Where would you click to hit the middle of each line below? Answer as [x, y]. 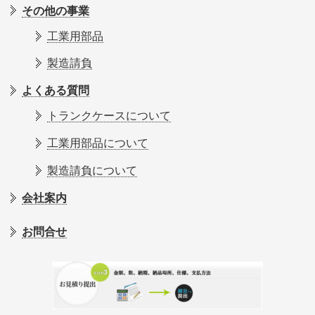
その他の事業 [56, 11]
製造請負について [92, 170]
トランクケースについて [109, 116]
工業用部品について [98, 143]
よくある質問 [56, 91]
